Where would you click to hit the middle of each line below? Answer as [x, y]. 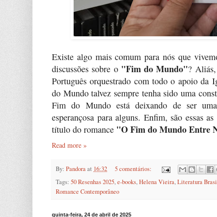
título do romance [84, 129]
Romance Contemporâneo [87, 192]
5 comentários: [134, 169]
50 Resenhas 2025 [93, 182]
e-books [127, 182]
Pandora [76, 169]
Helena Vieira [157, 182]
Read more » [69, 145]
